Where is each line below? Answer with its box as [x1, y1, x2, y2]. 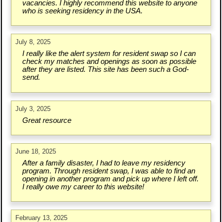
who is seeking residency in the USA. [22, 7, 143, 15]
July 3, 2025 [15, 105, 51, 112]
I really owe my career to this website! [22, 183, 144, 191]
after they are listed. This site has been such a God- [22, 65, 189, 74]
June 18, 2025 [15, 148, 56, 156]
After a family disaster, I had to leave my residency [22, 159, 185, 167]
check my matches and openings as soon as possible [22, 57, 196, 66]
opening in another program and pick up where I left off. [22, 175, 199, 183]
